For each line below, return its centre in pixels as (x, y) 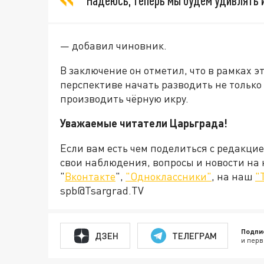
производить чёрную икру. (124, 99)
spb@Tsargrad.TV (102, 191)
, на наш (233, 176)
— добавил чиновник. (113, 46)
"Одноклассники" (169, 176)
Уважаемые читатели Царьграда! (144, 123)
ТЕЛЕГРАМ (194, 235)
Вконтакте (90, 176)
